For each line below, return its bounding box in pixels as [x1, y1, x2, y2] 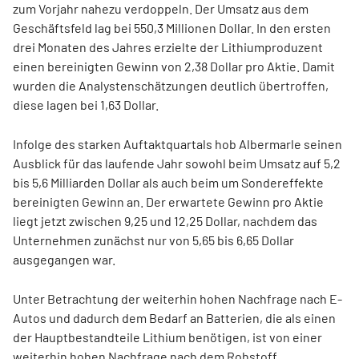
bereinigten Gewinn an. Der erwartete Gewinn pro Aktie [13, 194, 324, 209]
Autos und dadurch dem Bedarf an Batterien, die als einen [13, 310, 336, 325]
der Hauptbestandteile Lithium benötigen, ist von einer [13, 329, 322, 345]
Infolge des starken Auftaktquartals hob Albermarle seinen [13, 136, 342, 151]
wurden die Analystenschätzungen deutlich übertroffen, [13, 78, 329, 93]
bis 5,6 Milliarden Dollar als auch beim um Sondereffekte [13, 175, 324, 190]
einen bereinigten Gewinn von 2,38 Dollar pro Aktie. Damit [13, 58, 335, 74]
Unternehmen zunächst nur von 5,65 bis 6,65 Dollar [13, 232, 294, 248]
